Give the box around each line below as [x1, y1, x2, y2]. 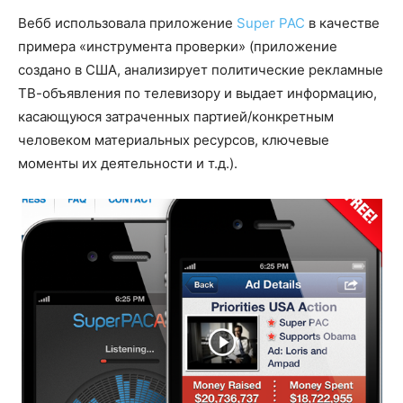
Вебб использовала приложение [18, 14, 237, 32]
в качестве [309, 14, 380, 32]
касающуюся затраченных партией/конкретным [18, 108, 334, 126]
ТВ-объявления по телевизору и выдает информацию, [18, 85, 377, 103]
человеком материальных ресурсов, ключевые [18, 131, 329, 149]
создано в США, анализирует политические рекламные [18, 61, 383, 79]
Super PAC [237, 14, 309, 32]
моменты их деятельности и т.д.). [18, 155, 237, 173]
